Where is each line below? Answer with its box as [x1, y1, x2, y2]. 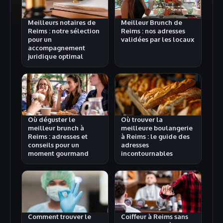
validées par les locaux [121, 35, 194, 44]
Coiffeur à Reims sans [121, 213, 188, 221]
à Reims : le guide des [121, 132, 190, 141]
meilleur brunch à [28, 124, 84, 132]
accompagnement [28, 44, 85, 52]
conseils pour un [28, 141, 79, 149]
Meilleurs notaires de [28, 18, 96, 27]
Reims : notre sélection [28, 27, 100, 35]
